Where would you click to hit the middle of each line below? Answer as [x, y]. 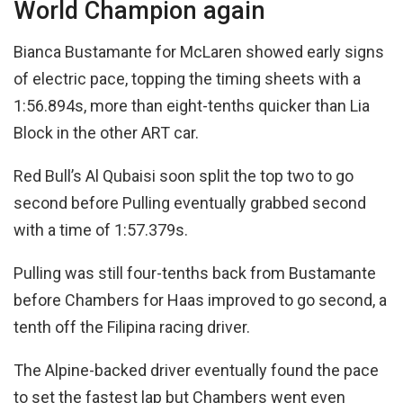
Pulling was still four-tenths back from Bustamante [195, 273]
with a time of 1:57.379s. [101, 230]
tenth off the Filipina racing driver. [132, 327]
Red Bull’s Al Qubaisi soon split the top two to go [184, 176]
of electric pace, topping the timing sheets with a [187, 79]
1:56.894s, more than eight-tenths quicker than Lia [192, 106]
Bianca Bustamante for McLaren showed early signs [199, 52]
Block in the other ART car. [106, 133]
